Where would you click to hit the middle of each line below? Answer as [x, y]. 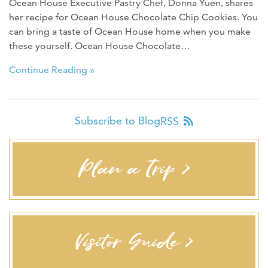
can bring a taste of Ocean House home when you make [130, 32]
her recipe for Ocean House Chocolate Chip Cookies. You [133, 17]
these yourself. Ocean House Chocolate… [100, 46]
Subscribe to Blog [118, 121]
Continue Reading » [52, 70]
